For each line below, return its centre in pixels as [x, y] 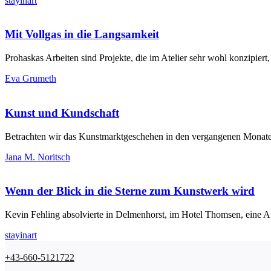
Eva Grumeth [31, 79]
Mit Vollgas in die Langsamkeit [82, 34]
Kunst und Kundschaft [62, 113]
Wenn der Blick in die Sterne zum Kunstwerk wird [130, 191]
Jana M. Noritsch [38, 157]
